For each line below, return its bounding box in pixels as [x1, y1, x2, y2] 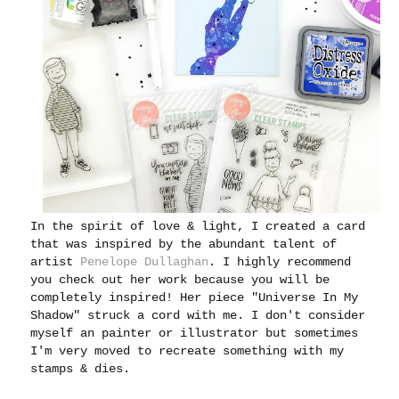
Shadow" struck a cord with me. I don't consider [30, 308, 366, 323]
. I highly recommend [208, 255, 352, 270]
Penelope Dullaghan [80, 255, 209, 270]
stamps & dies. [30, 362, 131, 377]
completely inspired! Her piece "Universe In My [30, 290, 359, 305]
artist [30, 255, 81, 270]
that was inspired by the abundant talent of [30, 237, 338, 252]
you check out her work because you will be [30, 273, 330, 288]
